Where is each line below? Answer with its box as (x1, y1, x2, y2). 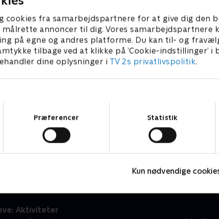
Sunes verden (13, 132, 70, 143)
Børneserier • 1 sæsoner (13, 144, 94, 152)
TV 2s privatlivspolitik (109, 57, 196, 66)
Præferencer (33, 113, 79, 121)
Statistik (147, 113, 177, 121)
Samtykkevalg (109, 103, 154, 110)
